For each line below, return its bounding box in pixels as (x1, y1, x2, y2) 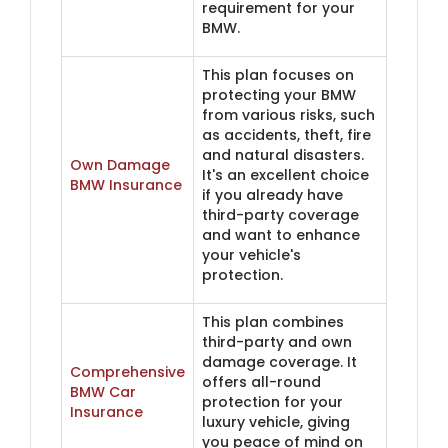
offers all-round (202, 371, 321, 392)
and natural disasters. (202, 144, 364, 165)
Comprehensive (70, 361, 185, 382)
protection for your (202, 391, 343, 412)
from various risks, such (202, 104, 375, 125)
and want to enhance (202, 224, 360, 245)
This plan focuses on (202, 64, 354, 85)
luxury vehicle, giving (202, 411, 350, 432)
